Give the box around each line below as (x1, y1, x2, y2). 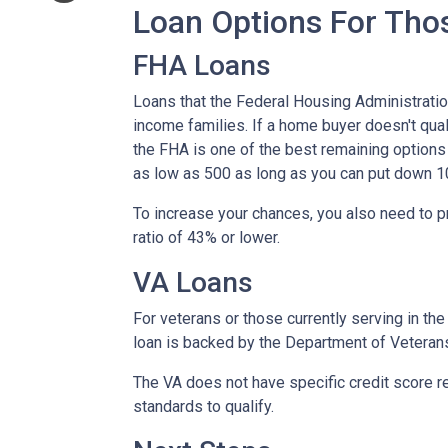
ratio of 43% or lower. (133, 228, 280, 248)
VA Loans (133, 266, 253, 300)
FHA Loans (133, 49, 271, 83)
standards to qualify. (133, 397, 274, 417)
